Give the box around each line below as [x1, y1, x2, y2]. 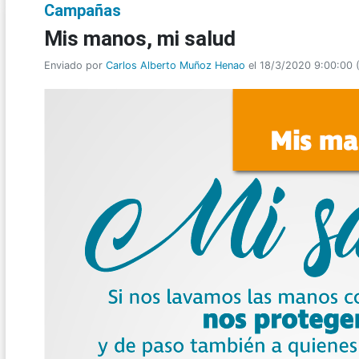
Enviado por [44, 59, 106, 71]
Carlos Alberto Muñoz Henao [106, 59, 245, 71]
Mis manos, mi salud [44, 26, 236, 50]
